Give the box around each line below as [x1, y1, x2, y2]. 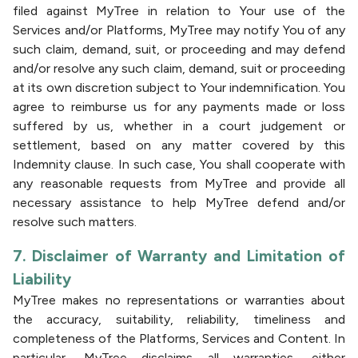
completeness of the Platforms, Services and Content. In [13, 331, 345, 346]
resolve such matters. [13, 214, 137, 229]
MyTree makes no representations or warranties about [13, 292, 345, 308]
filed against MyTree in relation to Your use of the [13, 3, 345, 18]
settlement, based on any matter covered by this [13, 137, 345, 153]
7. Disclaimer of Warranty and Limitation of [13, 246, 345, 265]
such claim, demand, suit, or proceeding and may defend [13, 42, 345, 57]
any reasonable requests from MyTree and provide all [13, 176, 345, 191]
